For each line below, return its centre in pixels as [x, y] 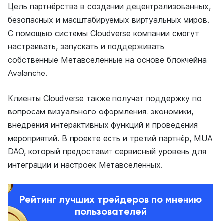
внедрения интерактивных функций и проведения [103, 125]
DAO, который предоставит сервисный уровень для [107, 151]
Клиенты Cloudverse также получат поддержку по [105, 98]
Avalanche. [28, 73]
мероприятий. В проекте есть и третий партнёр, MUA [110, 138]
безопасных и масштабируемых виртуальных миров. [109, 20]
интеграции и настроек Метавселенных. [85, 165]
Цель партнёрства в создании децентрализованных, [109, 6]
